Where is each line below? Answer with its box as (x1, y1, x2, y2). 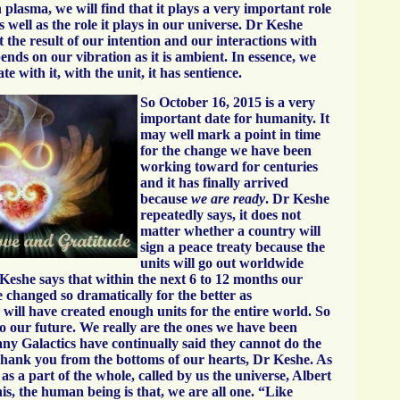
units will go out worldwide (140, 255, 304, 271)
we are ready (191, 191, 265, 206)
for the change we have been (140, 143, 312, 158)
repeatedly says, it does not (140, 207, 301, 222)
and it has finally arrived (140, 175, 288, 190)
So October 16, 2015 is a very (140, 95, 315, 110)
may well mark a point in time (140, 127, 321, 142)
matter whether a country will (140, 223, 321, 238)
